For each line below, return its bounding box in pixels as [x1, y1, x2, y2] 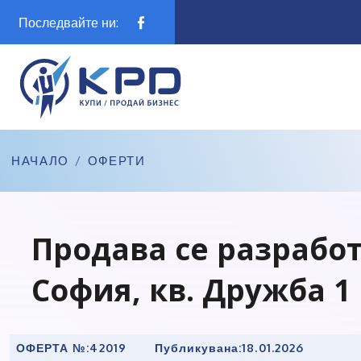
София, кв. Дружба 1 [31, 268, 351, 310]
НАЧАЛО [11, 153, 69, 168]
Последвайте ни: [19, 14, 118, 31]
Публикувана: [154, 340, 243, 355]
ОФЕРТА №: [16, 340, 90, 355]
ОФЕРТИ [87, 153, 146, 168]
